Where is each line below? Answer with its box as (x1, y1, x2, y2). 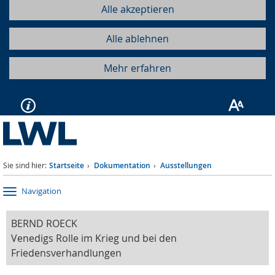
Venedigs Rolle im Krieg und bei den (11, 231, 177, 246)
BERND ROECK (11, 217, 77, 231)
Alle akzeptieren (101, 2, 174, 16)
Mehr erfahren (104, 61, 171, 75)
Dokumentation (94, 160, 150, 171)
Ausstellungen (160, 160, 212, 171)
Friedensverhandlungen (11, 246, 122, 260)
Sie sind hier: (3, 160, 47, 170)
